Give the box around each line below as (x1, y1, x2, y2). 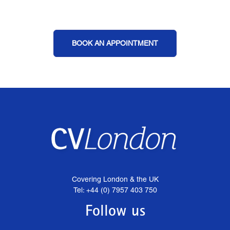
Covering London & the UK (71, 175, 159, 183)
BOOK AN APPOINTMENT (72, 39, 158, 47)
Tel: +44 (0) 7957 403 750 (73, 185, 157, 194)
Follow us (85, 204, 145, 220)
